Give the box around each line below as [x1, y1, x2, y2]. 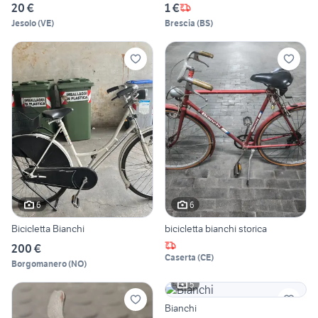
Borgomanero [11, 258, 67, 270]
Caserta [165, 252, 196, 263]
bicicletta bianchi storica [165, 222, 267, 236]
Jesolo [11, 17, 36, 28]
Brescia [165, 17, 195, 28]
